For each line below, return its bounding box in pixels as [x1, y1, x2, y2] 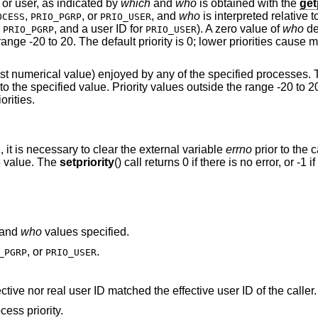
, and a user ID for [53, 22, 146, 35]
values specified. [41, 226, 129, 238]
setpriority [59, 156, 114, 169]
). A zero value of [196, 22, 283, 35]
